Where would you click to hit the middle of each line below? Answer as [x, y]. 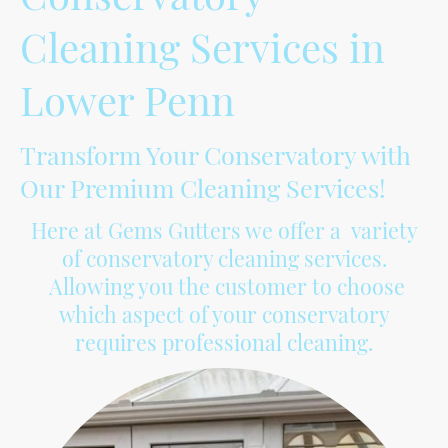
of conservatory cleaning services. [224, 257]
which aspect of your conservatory [224, 313]
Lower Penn [127, 99]
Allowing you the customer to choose [224, 285]
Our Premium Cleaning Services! [203, 187]
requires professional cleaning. [224, 341]
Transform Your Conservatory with [215, 154]
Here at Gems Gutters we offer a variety [224, 229]
